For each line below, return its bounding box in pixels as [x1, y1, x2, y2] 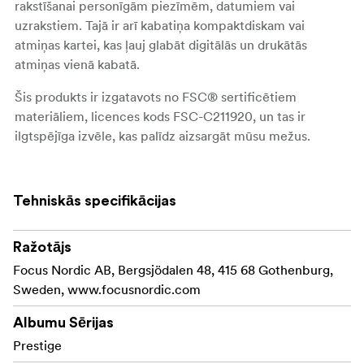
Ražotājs [13, 239, 71, 254]
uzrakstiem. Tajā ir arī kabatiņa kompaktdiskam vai [15, 16, 305, 33]
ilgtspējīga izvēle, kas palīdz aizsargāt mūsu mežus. [15, 127, 310, 144]
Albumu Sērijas [13, 314, 114, 330]
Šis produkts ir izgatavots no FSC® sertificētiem [15, 88, 297, 105]
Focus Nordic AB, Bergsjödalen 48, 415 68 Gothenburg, [13, 261, 333, 278]
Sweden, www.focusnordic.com [13, 280, 201, 297]
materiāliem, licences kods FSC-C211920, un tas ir [15, 107, 305, 124]
